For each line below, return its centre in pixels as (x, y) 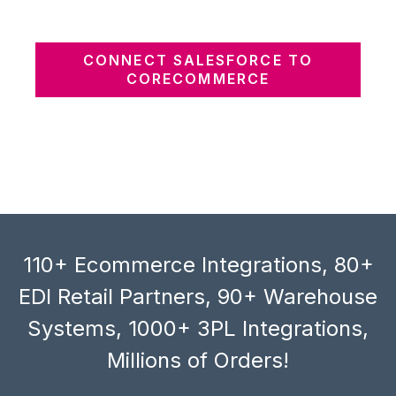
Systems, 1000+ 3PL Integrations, (198, 328)
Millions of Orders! (198, 360)
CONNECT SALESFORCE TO (198, 60)
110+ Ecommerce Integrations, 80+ (198, 264)
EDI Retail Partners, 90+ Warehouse (198, 296)
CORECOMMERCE (198, 78)
